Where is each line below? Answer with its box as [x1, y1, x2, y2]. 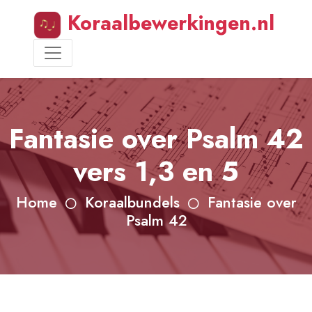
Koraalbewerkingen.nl [61, 8, 275, 38]
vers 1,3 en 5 [73, 152, 239, 192]
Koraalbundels [84, 192, 180, 214]
